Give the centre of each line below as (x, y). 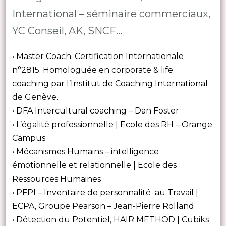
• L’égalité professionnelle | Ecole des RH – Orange (112, 124)
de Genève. (36, 97)
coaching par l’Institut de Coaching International (110, 83)
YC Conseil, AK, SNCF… (67, 31)
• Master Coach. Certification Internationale (98, 56)
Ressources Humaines (57, 179)
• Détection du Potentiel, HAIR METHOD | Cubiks (110, 219)
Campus (29, 138)
